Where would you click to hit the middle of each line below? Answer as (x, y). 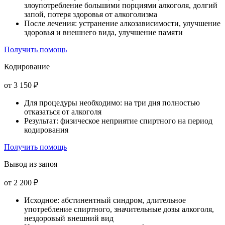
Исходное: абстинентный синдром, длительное (105, 200)
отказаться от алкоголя (63, 112)
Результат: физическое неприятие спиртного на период (118, 121)
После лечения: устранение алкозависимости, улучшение (122, 24)
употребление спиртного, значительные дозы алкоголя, (119, 209)
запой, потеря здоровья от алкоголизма (91, 15)
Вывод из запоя (31, 164)
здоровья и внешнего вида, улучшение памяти (103, 33)
